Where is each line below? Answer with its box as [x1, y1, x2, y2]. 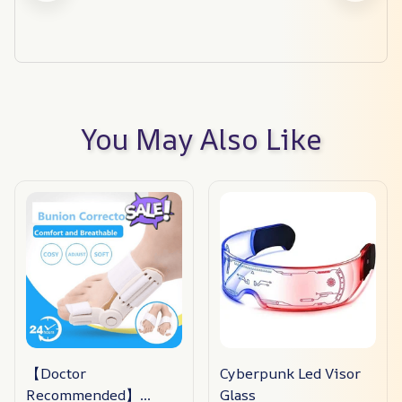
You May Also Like [80, 118, 322, 159]
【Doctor [26, 363, 86, 383]
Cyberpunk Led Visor [220, 363, 361, 383]
